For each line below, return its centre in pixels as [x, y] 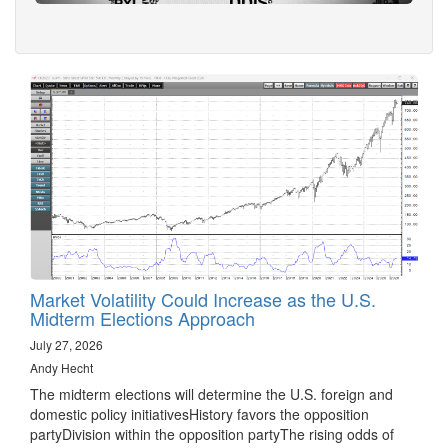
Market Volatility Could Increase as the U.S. [203, 299]
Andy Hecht [61, 368]
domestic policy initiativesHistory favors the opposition [199, 414]
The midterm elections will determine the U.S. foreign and [211, 394]
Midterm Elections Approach [142, 318]
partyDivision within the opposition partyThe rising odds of [212, 434]
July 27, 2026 [66, 345]
